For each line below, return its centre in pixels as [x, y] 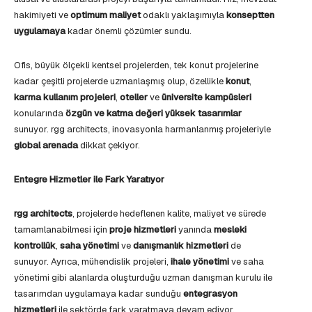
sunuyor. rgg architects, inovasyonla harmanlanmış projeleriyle [142, 129]
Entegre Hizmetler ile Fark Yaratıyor [89, 179]
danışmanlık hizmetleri [181, 245]
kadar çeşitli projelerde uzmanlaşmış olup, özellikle [120, 81]
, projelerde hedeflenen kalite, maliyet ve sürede [169, 213]
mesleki [230, 229]
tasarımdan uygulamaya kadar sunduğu [99, 293]
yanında [195, 229]
